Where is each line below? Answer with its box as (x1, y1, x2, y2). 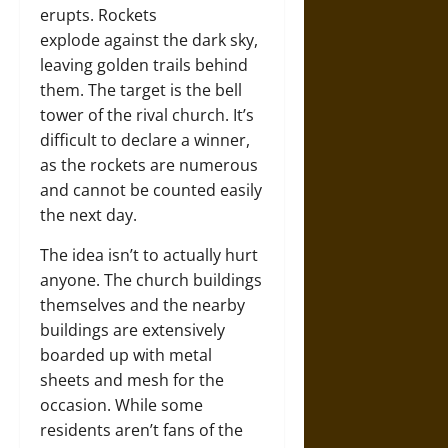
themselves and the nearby (40, 293, 245, 316)
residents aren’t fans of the (40, 418, 243, 441)
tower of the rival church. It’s (40, 103, 254, 126)
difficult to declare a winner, (40, 128, 250, 151)
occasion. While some (40, 393, 203, 416)
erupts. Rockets (40, 3, 157, 26)
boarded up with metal (40, 343, 212, 366)
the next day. (40, 203, 137, 226)
